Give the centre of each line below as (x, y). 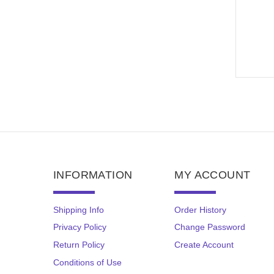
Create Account (204, 244)
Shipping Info (79, 209)
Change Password (210, 227)
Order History (201, 209)
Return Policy (79, 244)
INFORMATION (93, 175)
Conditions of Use (87, 262)
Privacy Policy (80, 227)
